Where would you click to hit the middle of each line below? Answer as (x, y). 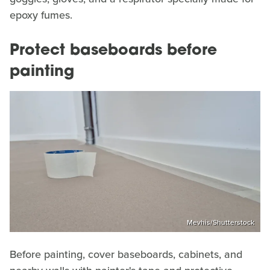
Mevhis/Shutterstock (221, 222)
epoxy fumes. (41, 15)
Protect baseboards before (113, 51)
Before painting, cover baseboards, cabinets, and (126, 254)
